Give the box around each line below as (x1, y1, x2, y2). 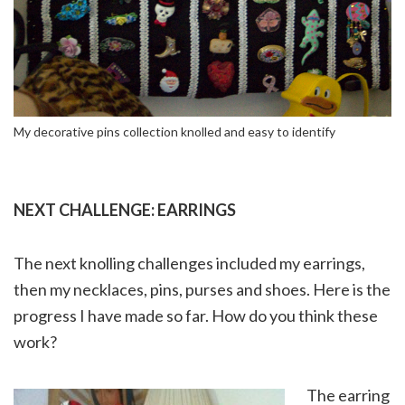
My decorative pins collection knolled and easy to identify (14, 124, 335, 139)
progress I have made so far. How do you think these (14, 306, 378, 325)
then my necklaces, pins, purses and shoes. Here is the (14, 279, 391, 299)
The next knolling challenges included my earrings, (14, 253, 365, 273)
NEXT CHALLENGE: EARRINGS (14, 200, 236, 220)
